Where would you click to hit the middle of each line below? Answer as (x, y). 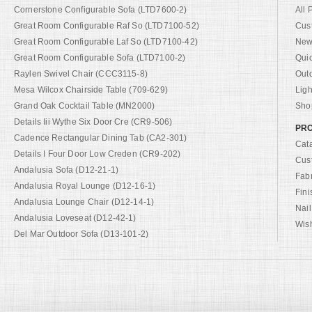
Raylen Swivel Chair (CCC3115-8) (81, 74)
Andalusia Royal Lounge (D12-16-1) (85, 186)
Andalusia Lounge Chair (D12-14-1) (84, 202)
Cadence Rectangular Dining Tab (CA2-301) (101, 138)
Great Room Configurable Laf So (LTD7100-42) (106, 42)
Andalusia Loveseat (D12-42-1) (75, 218)
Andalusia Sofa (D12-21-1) (66, 170)
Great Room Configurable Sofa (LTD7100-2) (100, 58)
